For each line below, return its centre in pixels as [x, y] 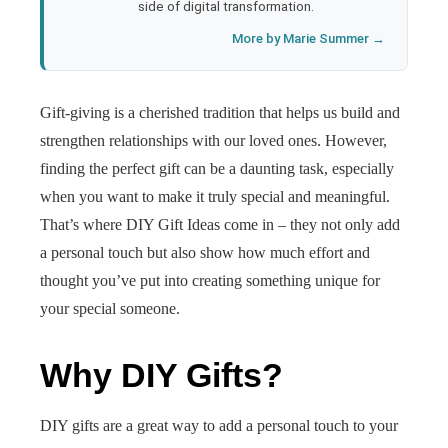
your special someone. [110, 308]
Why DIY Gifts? [161, 375]
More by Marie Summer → [308, 38]
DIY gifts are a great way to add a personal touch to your [219, 425]
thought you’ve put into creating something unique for [210, 280]
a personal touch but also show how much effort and [205, 252]
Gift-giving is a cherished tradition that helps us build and [220, 112]
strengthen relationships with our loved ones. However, [213, 140]
